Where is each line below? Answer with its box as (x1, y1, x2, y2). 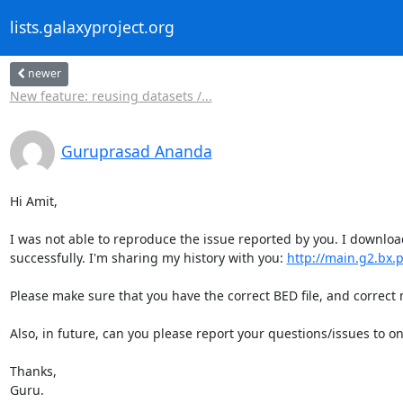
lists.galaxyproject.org (9, 16, 175, 39)
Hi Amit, (9, 192, 58, 210)
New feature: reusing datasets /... (9, 86, 212, 104)
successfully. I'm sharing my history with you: (9, 248, 287, 266)
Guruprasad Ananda (60, 139, 212, 162)
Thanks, (9, 362, 57, 380)
